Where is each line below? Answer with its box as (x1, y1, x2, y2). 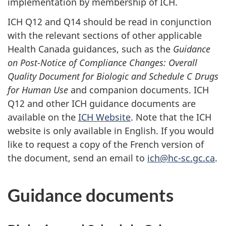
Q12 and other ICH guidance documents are (8, 97, 196, 109)
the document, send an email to (8, 151, 147, 164)
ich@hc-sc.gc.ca (147, 151, 215, 164)
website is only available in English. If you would (8, 124, 214, 137)
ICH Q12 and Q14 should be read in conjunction (8, 15, 211, 28)
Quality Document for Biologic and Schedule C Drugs (8, 70, 218, 82)
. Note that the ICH (131, 110, 211, 123)
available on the (8, 110, 78, 123)
